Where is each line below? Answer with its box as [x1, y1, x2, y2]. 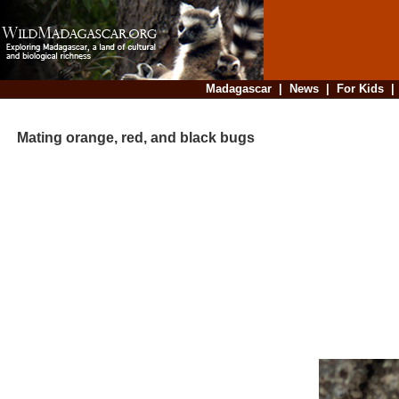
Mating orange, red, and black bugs [3, 130, 255, 146]
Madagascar [205, 82, 272, 95]
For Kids [336, 82, 384, 95]
